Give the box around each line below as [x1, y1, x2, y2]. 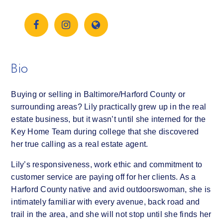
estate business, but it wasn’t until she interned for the [11, 114, 206, 123]
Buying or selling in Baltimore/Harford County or [11, 90, 186, 99]
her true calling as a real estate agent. [11, 139, 148, 148]
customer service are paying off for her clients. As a [11, 172, 196, 181]
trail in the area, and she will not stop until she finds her [11, 210, 212, 219]
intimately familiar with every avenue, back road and [11, 197, 200, 206]
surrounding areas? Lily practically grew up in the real [11, 102, 207, 111]
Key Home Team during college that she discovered [11, 127, 199, 136]
